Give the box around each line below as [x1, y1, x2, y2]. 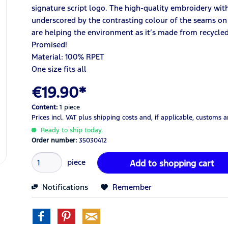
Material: [32, 52, 64, 62]
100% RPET [65, 52, 105, 62]
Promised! [32, 40, 68, 49]
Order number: [32, 136, 79, 145]
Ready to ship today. [39, 126, 103, 134]
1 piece [60, 103, 80, 111]
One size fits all [32, 64, 87, 74]
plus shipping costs [78, 113, 138, 122]
